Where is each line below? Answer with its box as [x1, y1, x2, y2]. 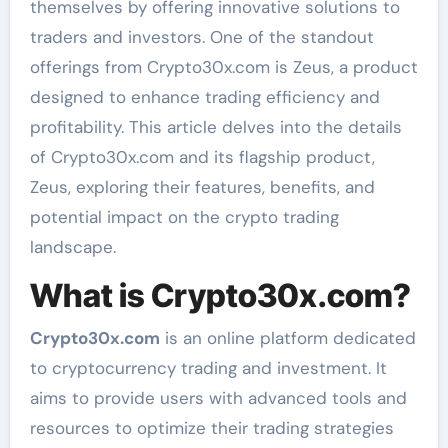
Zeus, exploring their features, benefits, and [29, 176, 375, 199]
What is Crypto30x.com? [29, 276, 411, 316]
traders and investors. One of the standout [29, 26, 374, 49]
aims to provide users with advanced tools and [29, 386, 407, 409]
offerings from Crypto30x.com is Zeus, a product [29, 56, 418, 79]
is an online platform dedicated [159, 326, 416, 349]
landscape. [29, 236, 116, 259]
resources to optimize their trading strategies [29, 416, 394, 439]
